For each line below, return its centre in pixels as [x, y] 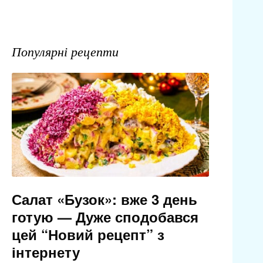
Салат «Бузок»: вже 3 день [104, 199]
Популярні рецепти [65, 51]
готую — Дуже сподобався [105, 217]
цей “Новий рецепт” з [88, 235]
